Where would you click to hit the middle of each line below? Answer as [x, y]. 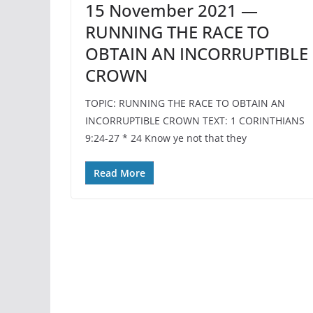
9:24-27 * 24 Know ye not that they [166, 138]
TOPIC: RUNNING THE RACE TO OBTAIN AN [185, 103]
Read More [119, 173]
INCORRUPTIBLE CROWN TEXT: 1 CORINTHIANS [195, 120]
